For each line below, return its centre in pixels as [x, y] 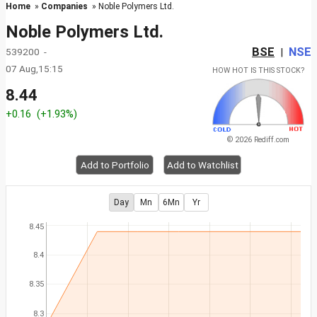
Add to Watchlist [202, 165]
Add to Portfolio [115, 165]
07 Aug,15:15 [34, 69]
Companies [64, 6]
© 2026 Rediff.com [258, 140]
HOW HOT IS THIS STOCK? [258, 70]
